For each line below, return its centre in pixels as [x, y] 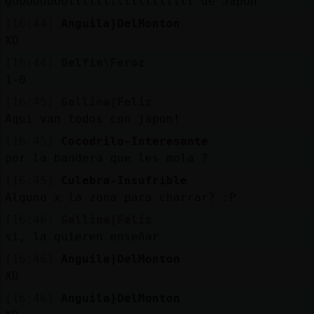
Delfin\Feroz [103, 62]
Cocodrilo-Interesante [134, 141]
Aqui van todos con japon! [92, 118]
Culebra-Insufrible [124, 180]
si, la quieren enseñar [82, 236]
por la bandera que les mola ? [106, 158]
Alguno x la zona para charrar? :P [120, 197]
